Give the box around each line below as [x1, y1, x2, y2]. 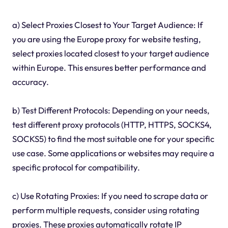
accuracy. [12, 76, 49, 87]
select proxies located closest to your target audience [12, 47, 209, 59]
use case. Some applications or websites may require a [12, 147, 214, 158]
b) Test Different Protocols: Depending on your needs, [12, 104, 210, 116]
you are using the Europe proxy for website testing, [12, 33, 201, 44]
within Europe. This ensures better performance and [12, 62, 206, 73]
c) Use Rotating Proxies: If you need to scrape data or [12, 190, 208, 201]
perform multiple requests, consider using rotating [12, 204, 199, 215]
